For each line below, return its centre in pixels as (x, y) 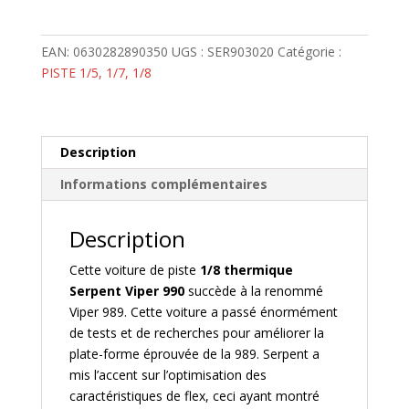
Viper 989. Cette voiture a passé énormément (203, 312)
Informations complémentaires (163, 184)
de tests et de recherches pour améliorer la (196, 333)
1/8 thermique (246, 270)
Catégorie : (309, 52)
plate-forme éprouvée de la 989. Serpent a (194, 354)
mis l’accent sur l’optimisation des (168, 375)
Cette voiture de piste (134, 270)
